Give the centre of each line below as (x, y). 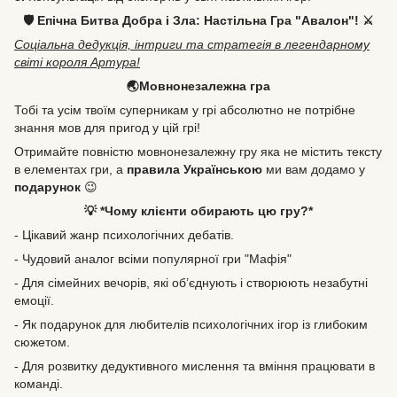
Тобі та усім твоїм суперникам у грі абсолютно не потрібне (185, 110)
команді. (39, 384)
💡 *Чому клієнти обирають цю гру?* (198, 211)
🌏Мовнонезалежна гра (198, 86)
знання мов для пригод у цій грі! (107, 128)
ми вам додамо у (314, 169)
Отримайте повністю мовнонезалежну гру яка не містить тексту (198, 152)
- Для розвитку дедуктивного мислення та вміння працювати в (195, 366)
